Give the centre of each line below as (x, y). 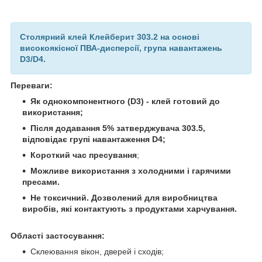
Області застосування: (58, 235)
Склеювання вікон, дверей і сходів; (97, 251)
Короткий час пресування (84, 155)
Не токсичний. (60, 197)
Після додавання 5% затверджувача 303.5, (118, 128)
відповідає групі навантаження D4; (94, 139)
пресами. (41, 182)
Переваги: (32, 85)
